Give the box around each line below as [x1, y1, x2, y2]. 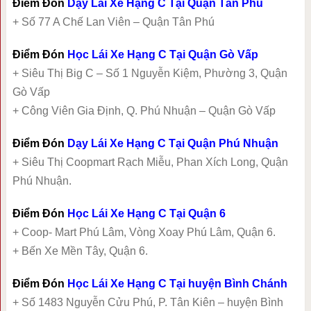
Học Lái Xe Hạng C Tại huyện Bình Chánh [67, 278, 287, 290]
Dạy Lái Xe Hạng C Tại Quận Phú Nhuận [67, 137, 278, 150]
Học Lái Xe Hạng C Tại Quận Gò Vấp [67, 49, 258, 61]
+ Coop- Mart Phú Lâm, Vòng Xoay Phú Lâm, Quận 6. [12, 226, 276, 239]
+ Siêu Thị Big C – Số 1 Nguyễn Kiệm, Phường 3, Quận [12, 67, 287, 80]
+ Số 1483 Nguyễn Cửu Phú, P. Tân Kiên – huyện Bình [12, 296, 283, 309]
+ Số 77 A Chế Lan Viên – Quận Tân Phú [12, 16, 215, 28]
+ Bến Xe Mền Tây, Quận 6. [12, 245, 148, 258]
